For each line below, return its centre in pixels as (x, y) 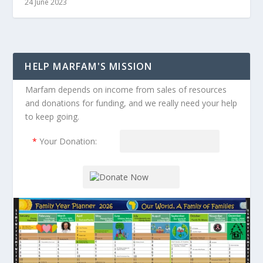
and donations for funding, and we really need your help (131, 103)
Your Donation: (69, 141)
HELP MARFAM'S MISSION (89, 67)
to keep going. (52, 117)
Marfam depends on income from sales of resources (126, 90)
